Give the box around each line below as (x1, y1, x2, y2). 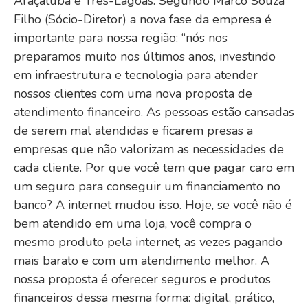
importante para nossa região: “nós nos (14, 30, 228, 47)
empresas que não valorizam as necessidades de (14, 141, 284, 158)
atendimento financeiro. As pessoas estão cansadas (14, 104, 294, 121)
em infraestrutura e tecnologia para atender (14, 67, 258, 84)
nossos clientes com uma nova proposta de (14, 85, 252, 102)
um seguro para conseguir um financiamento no (14, 178, 280, 195)
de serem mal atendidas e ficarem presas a (14, 122, 253, 140)
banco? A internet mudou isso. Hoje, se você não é (14, 197, 292, 214)
